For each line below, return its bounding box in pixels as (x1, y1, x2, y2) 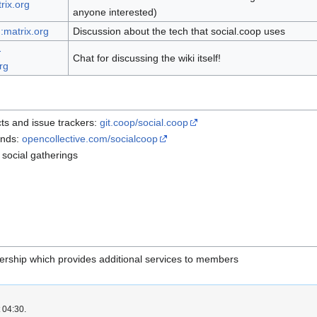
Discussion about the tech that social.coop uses (72, 25, 285, 38)
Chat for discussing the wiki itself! (72, 52, 221, 64)
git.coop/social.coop (100, 116, 189, 128)
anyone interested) (72, 6, 157, 18)
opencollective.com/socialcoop (22, 132, 158, 144)
